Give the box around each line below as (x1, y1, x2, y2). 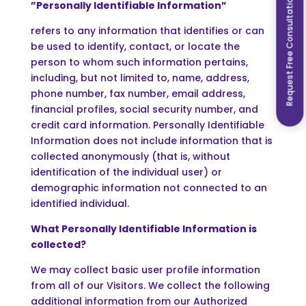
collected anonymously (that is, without (30, 149, 230, 163)
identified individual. (30, 196, 129, 210)
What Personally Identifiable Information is (30, 221, 257, 236)
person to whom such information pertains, (30, 55, 248, 69)
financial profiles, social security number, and (30, 102, 258, 116)
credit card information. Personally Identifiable (30, 117, 264, 132)
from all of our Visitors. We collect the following (30, 278, 270, 292)
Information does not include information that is (30, 133, 273, 148)
